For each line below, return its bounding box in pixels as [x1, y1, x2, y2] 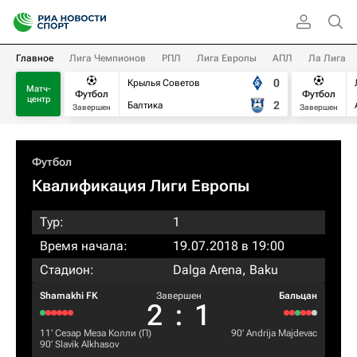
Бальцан [279, 290, 317, 301]
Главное [16, 53, 53, 64]
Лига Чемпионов [69, 53, 146, 64]
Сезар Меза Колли [55, 328, 136, 339]
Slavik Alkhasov [55, 339, 119, 350]
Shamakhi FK [40, 290, 98, 301]
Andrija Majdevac [246, 328, 317, 339]
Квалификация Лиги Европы [32, 176, 249, 195]
